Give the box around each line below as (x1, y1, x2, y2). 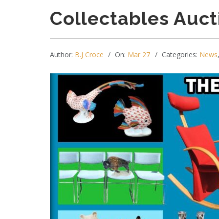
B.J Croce (75, 50, 104, 59)
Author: (50, 50, 75, 59)
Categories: (162, 50, 199, 59)
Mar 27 (128, 50, 150, 59)
